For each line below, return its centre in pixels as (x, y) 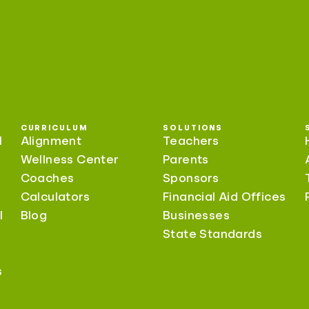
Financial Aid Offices (224, 197)
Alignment (51, 141)
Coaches (47, 178)
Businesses (196, 216)
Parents (186, 160)
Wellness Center (70, 160)
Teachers (191, 141)
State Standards (212, 234)
